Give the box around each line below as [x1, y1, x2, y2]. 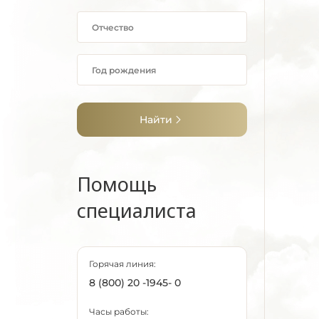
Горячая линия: [89, 258, 156, 269]
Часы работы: [89, 306, 149, 317]
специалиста [77, 197, 197, 224]
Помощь [77, 171, 157, 197]
